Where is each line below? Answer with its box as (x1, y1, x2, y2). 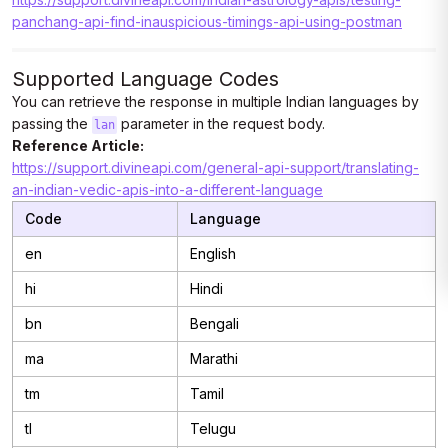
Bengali (190, 315, 239, 332)
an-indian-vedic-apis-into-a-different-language (12, 181, 323, 198)
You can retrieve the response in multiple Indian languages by (12, 93, 419, 110)
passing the (12, 115, 92, 132)
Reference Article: (12, 137, 144, 154)
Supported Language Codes (12, 67, 279, 91)
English (190, 245, 236, 262)
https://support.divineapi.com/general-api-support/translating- (12, 159, 419, 176)
